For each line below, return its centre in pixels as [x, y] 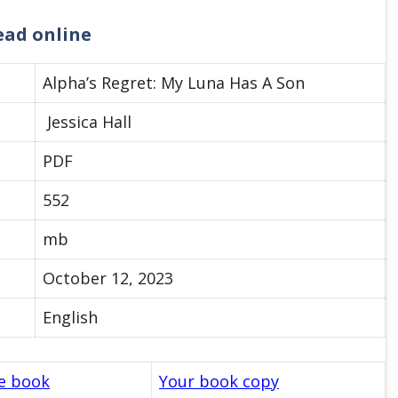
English [70, 317]
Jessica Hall [87, 121]
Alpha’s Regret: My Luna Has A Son [174, 82]
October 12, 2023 [108, 278]
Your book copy [219, 381]
